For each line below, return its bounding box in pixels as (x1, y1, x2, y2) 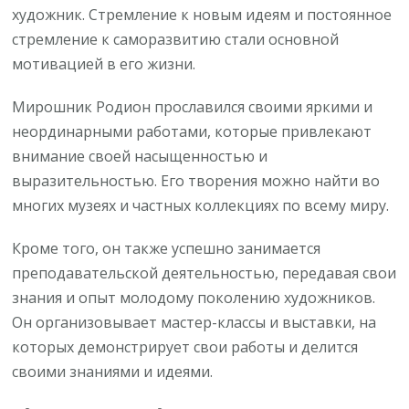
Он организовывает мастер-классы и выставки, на (12, 312, 377, 333)
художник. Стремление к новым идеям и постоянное (12, 5, 393, 26)
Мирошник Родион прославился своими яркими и (12, 97, 373, 118)
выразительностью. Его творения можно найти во (12, 171, 381, 192)
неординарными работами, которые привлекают (12, 121, 372, 142)
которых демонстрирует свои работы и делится (12, 337, 359, 358)
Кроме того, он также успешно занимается (12, 238, 321, 259)
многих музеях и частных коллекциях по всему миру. (12, 195, 390, 216)
